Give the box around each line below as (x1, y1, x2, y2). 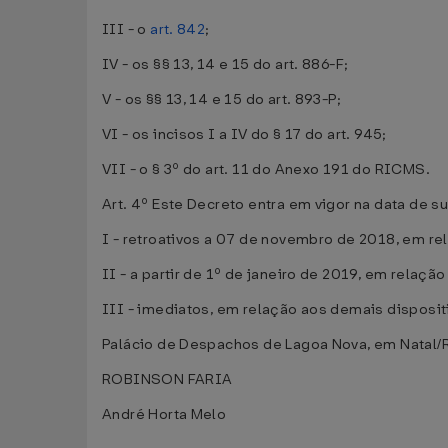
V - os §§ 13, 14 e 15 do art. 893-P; (102, 90, 342, 109)
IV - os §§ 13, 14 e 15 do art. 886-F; (102, 55, 349, 74)
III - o (102, 20, 151, 39)
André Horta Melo (102, 405, 227, 424)
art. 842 (150, 20, 206, 39)
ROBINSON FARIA (102, 370, 233, 389)
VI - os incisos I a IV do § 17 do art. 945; (102, 125, 387, 144)
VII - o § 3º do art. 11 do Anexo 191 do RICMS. (102, 160, 430, 179)
